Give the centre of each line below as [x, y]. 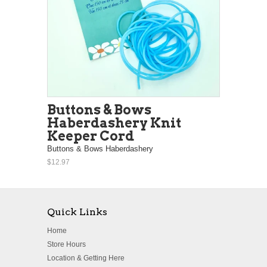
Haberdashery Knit [114, 122]
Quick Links [77, 212]
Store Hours [66, 244]
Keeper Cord [91, 136]
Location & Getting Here [86, 258]
